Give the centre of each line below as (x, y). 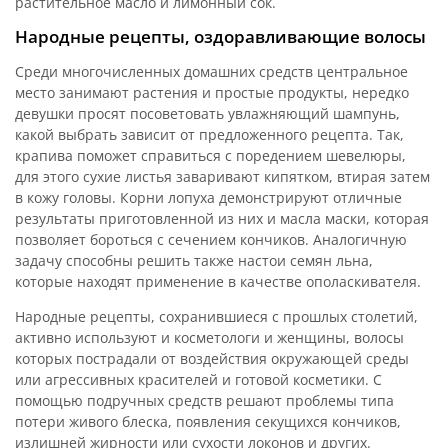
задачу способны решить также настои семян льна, (194, 260)
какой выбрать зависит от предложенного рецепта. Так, (209, 134)
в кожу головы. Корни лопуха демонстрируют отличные (208, 197)
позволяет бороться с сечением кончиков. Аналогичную (211, 239)
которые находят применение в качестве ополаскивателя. (218, 281)
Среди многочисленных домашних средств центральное (211, 71)
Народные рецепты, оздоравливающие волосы (220, 36)
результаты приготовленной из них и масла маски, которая (222, 218)
